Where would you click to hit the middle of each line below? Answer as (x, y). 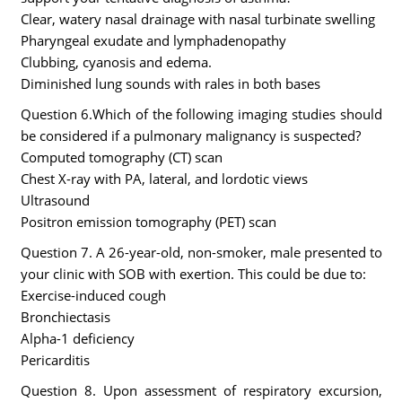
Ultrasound (55, 200)
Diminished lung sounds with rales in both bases (170, 83)
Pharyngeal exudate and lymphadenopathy (153, 40)
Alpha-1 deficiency (77, 338)
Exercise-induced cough (93, 295)
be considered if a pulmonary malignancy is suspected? (190, 135)
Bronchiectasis (65, 317)
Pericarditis (55, 360)
